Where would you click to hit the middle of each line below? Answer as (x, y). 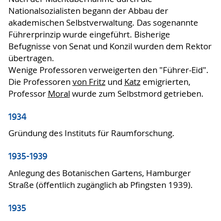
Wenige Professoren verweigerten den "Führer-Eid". (108, 70)
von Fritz (89, 82)
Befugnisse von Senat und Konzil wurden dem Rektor (110, 46)
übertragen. (31, 58)
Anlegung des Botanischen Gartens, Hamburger (99, 173)
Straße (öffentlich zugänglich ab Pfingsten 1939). (100, 185)
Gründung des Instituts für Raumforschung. (91, 133)
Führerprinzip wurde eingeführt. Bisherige (89, 34)
